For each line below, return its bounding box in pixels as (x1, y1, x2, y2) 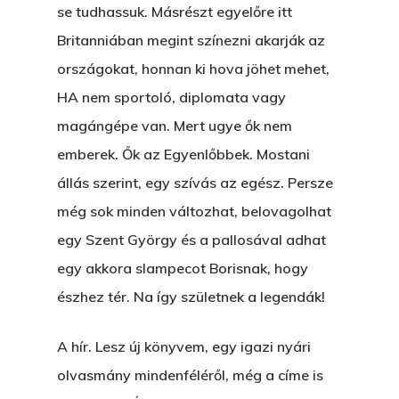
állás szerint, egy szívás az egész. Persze (57, 174, 333, 191)
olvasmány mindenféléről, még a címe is (57, 366, 323, 384)
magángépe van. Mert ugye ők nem (57, 117, 292, 134)
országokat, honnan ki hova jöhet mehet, (57, 60, 330, 77)
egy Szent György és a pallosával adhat (57, 231, 326, 248)
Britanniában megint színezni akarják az (57, 31, 325, 49)
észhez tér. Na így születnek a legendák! (57, 288, 325, 305)
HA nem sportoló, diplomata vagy (57, 88, 286, 106)
